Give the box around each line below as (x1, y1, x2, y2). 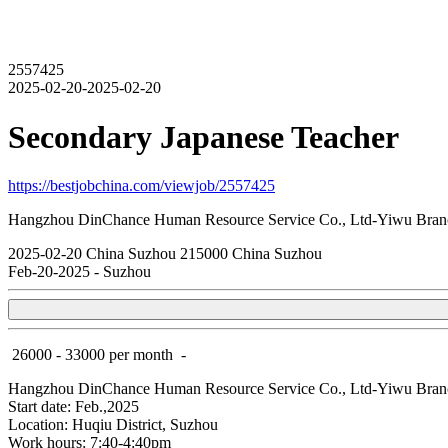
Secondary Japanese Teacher (8, 118, 399, 155)
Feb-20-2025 (8, 263, 94, 281)
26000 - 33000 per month (12, 346, 173, 364)
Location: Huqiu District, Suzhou (8, 416, 218, 434)
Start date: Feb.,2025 (8, 398, 139, 416)
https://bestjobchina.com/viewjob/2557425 (8, 177, 275, 195)
